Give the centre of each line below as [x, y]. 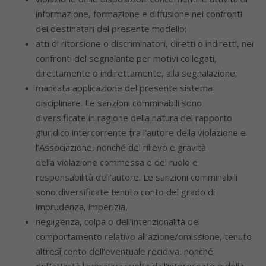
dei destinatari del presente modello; [111, 28]
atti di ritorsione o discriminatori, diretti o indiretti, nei [145, 43]
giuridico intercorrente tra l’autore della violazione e [141, 132]
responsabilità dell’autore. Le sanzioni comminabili [137, 177]
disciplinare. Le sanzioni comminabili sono [119, 103]
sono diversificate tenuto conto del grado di [125, 192]
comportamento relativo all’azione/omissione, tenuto [144, 236]
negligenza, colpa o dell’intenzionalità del [118, 221]
